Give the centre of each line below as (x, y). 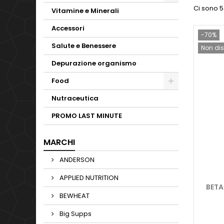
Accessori (68, 28)
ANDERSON (76, 160)
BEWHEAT (74, 196)
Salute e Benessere (84, 46)
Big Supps (75, 214)
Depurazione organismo (94, 63)
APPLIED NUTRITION (88, 178)
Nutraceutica (75, 98)
